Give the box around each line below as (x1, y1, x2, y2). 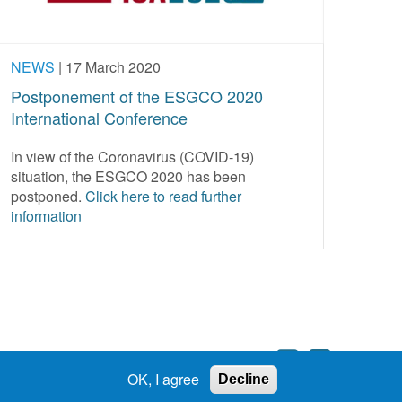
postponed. (11, 185, 85, 206)
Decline (217, 371, 269, 387)
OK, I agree (127, 369, 199, 389)
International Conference (11, 105, 188, 129)
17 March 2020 (66, 56, 161, 77)
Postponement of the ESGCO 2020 (11, 83, 263, 108)
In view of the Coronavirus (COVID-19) (11, 145, 254, 167)
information (11, 205, 82, 226)
